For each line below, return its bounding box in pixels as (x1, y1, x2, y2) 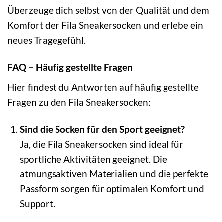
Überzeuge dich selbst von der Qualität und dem (7, 4, 209, 16)
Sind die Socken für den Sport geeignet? (19, 123, 185, 135)
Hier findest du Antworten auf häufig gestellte (7, 81, 199, 93)
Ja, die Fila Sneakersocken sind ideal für (19, 138, 183, 150)
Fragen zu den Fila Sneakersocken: (7, 96, 151, 108)
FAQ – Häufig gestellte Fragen (7, 61, 133, 73)
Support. (19, 197, 55, 209)
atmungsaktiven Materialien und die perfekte (19, 167, 208, 179)
